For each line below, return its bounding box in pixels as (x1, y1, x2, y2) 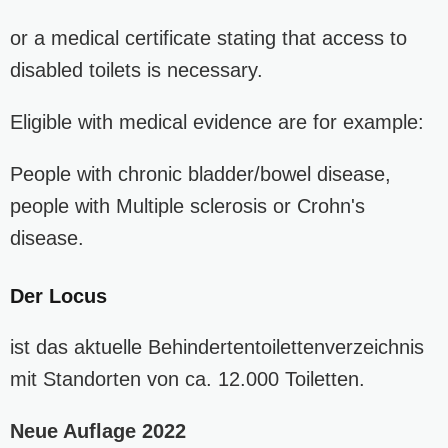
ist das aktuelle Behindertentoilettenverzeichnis (10, 335, 424, 358)
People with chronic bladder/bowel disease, (10, 162, 391, 185)
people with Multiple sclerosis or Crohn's (10, 194, 365, 217)
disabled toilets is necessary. (10, 58, 263, 81)
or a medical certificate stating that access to (10, 26, 407, 49)
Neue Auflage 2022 (10, 419, 186, 442)
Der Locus (10, 284, 107, 307)
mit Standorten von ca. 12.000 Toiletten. (10, 367, 365, 390)
